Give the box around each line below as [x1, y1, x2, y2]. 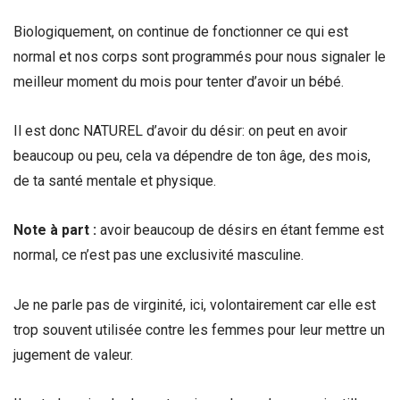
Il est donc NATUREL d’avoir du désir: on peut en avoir [13, 122, 347, 140]
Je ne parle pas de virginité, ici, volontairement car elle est [13, 296, 376, 313]
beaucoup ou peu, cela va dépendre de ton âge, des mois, [13, 147, 371, 165]
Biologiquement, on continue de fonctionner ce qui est [13, 23, 348, 41]
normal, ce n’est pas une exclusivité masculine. [13, 246, 304, 264]
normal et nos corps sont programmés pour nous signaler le [13, 48, 386, 66]
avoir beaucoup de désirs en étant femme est [96, 221, 384, 239]
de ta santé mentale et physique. [13, 172, 220, 190]
